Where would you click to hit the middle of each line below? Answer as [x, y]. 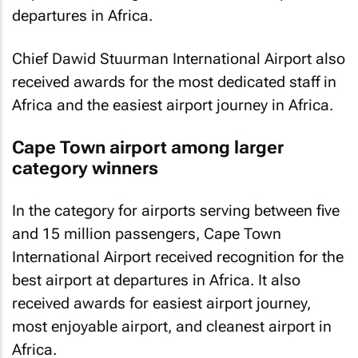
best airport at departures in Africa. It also [156, 280]
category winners [85, 168]
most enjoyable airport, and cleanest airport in [172, 326]
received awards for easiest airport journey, [161, 303]
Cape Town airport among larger [148, 147]
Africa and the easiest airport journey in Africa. [173, 105]
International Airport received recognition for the [178, 257]
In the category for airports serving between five [176, 211]
